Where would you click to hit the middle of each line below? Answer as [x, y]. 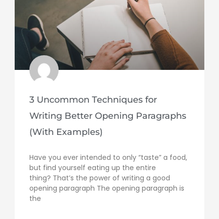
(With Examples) [66, 132]
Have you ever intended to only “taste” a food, [108, 157]
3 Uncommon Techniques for [93, 99]
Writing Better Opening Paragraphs [108, 116]
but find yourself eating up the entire [93, 167]
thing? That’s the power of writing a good [100, 178]
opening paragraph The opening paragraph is [107, 188]
